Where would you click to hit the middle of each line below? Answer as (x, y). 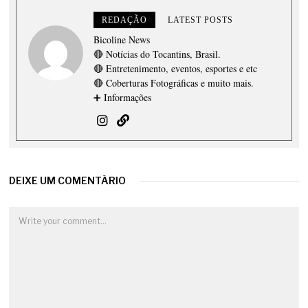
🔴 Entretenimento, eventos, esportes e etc (176, 68)
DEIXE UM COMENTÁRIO (68, 180)
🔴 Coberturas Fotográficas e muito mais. (174, 82)
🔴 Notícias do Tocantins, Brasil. (157, 54)
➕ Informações (123, 97)
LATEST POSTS (201, 20)
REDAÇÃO (125, 20)
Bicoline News (122, 39)
